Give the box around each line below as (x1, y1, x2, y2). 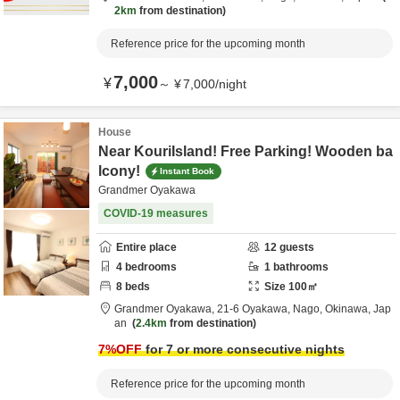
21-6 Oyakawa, (217, 303, 293, 315)
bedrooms (122, 261, 177, 273)
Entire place (116, 241, 177, 254)
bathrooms (271, 261, 329, 273)
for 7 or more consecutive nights (142, 342, 345, 356)
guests (277, 241, 314, 254)
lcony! (98, 163, 140, 179)
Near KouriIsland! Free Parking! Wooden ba (98, 144, 393, 159)
